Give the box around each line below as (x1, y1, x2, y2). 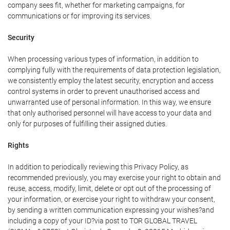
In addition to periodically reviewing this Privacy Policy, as (8, 163, 188, 171)
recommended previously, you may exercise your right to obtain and (8, 174, 221, 182)
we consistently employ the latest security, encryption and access (8, 76, 214, 85)
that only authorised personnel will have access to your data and (8, 109, 212, 118)
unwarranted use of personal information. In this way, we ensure (8, 98, 211, 107)
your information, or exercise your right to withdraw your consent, (8, 195, 215, 204)
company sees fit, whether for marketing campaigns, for (8, 1, 185, 10)
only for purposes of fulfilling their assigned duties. (8, 120, 167, 128)
